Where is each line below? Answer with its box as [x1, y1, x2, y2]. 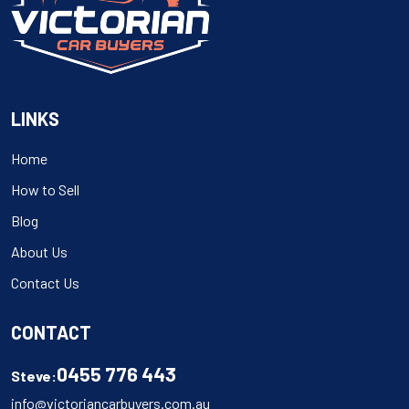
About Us [11, 242, 68, 260]
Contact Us [11, 273, 79, 291]
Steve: [11, 366, 57, 384]
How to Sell [11, 180, 79, 198]
